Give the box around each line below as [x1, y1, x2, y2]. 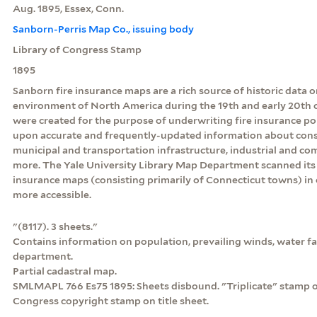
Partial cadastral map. [12, 265, 117, 277]
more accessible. [12, 188, 91, 200]
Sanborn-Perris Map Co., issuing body [12, 23, 194, 35]
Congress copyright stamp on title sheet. [12, 294, 209, 306]
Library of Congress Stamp [12, 43, 142, 55]
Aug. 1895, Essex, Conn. [12, 2, 124, 14]
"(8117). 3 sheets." [12, 220, 98, 232]
